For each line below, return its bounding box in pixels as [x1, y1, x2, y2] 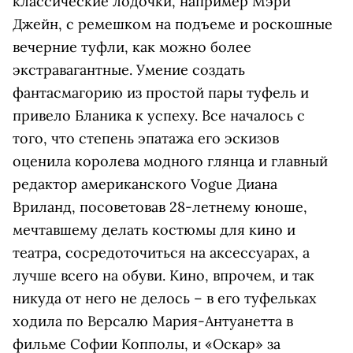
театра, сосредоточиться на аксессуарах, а [13, 243, 310, 262]
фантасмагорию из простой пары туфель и [13, 84, 309, 102]
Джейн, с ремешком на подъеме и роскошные [13, 15, 333, 34]
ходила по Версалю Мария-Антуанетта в [13, 312, 293, 331]
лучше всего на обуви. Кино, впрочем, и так [13, 266, 314, 285]
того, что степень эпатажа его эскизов [13, 129, 279, 148]
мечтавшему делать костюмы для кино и [13, 221, 295, 240]
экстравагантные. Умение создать [13, 61, 245, 80]
